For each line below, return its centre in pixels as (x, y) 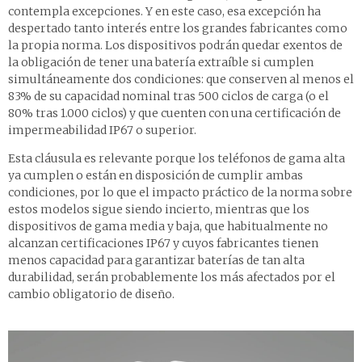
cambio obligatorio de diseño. (91, 294)
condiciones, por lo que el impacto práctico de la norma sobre (180, 192)
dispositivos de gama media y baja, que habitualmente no (168, 226)
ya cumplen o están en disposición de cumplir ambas (156, 175)
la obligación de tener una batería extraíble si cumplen (161, 62)
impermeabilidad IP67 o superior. (102, 130)
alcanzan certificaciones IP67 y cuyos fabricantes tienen (163, 243)
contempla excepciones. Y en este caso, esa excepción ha (164, 11)
